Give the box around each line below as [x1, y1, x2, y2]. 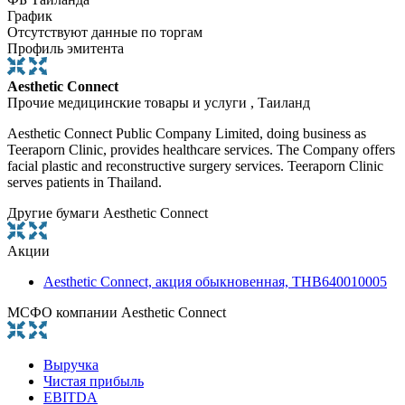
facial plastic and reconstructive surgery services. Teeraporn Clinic [7, 157, 383, 174]
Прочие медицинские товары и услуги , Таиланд [7, 94, 310, 110]
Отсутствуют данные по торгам [7, 24, 202, 40]
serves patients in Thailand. [7, 174, 162, 190]
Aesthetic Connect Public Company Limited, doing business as [7, 125, 366, 141]
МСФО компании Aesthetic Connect [7, 304, 226, 320]
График [7, 7, 52, 24]
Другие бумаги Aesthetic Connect [7, 204, 208, 221]
